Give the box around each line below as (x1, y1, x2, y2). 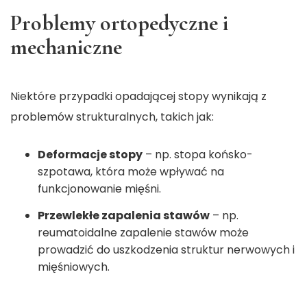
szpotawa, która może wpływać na (38, 164, 224, 180)
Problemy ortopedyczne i (10, 10, 228, 37)
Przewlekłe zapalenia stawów (38, 208, 210, 224)
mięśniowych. (38, 259, 110, 275)
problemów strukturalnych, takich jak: (10, 109, 214, 125)
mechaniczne (10, 34, 122, 61)
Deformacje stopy (38, 147, 143, 163)
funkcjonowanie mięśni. (38, 181, 161, 197)
